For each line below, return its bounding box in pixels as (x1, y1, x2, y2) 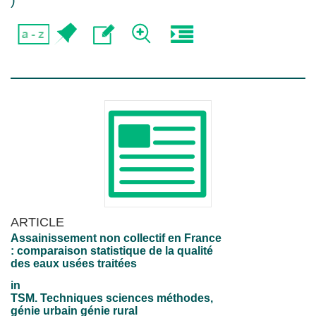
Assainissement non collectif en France (11, 232, 221, 244)
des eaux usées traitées (11, 257, 137, 269)
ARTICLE (11, 214, 64, 229)
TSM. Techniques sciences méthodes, (11, 292, 213, 304)
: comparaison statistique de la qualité (11, 245, 213, 257)
